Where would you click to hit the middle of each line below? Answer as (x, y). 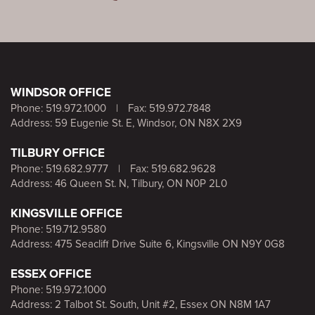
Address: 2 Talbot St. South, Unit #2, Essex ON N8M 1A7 (141, 305)
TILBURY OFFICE (58, 153)
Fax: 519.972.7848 (168, 109)
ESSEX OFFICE (51, 274)
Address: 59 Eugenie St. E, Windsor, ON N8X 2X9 (126, 124)
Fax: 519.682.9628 (172, 169)
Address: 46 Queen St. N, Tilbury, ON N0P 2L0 (119, 184)
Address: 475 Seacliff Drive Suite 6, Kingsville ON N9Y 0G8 (148, 245)
